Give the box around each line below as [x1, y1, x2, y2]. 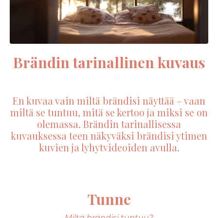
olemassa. [37, 117, 83, 131]
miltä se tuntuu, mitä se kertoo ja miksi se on [10, 106, 208, 119]
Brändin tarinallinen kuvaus [13, 53, 205, 73]
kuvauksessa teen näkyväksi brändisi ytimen [11, 129, 207, 143]
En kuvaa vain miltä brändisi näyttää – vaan [13, 94, 205, 108]
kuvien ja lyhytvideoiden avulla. [38, 141, 180, 154]
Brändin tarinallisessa [83, 117, 181, 131]
